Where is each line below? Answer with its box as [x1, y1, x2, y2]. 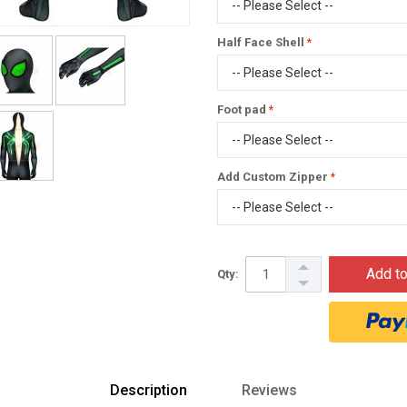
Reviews [242, 382, 297, 399]
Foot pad [217, 103, 266, 116]
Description [110, 382, 187, 399]
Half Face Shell [217, 35, 304, 49]
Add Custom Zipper [217, 170, 328, 184]
